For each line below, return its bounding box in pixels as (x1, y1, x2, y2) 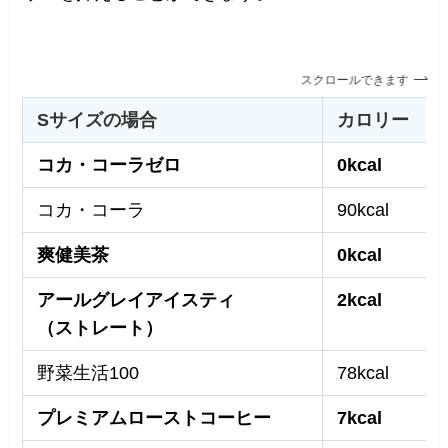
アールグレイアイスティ (36, 289, 235, 310)
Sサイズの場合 (36, 109, 157, 130)
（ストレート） (36, 317, 163, 338)
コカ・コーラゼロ (36, 154, 181, 175)
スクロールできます (298, 73, 407, 88)
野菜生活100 (36, 362, 139, 383)
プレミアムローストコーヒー (36, 407, 271, 428)
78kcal (336, 362, 389, 383)
